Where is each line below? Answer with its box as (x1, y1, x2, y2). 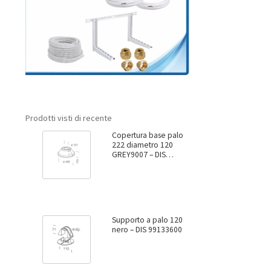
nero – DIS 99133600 (129, 224, 182, 235)
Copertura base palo (111, 130, 183, 141)
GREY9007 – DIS (111, 149, 149, 160)
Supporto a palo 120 (111, 215, 183, 226)
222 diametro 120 (111, 140, 173, 151)
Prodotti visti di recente (25, 113, 112, 124)
